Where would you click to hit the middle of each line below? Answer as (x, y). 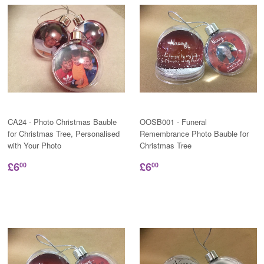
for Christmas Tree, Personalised (63, 134)
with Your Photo (34, 146)
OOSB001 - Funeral (173, 122)
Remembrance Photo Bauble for (194, 134)
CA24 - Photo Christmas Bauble (62, 122)
